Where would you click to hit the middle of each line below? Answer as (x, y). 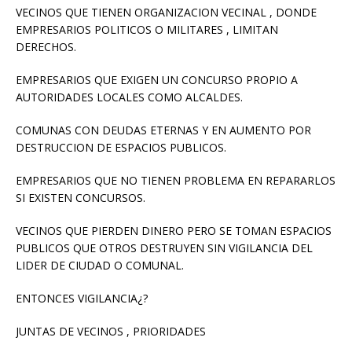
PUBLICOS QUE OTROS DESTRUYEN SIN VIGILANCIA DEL (164, 248)
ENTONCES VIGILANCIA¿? (82, 299)
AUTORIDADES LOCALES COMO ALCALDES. (129, 97)
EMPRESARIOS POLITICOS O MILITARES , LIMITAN (147, 30)
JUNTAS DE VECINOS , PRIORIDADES (111, 332)
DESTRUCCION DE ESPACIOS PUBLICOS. (121, 148)
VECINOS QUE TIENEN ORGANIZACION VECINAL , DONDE (166, 13)
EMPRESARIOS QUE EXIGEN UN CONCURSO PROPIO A (157, 80)
